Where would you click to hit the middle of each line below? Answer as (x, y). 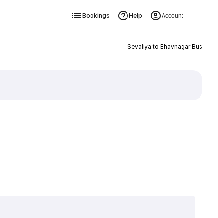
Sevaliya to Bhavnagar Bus (165, 46)
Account (172, 16)
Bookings (96, 15)
